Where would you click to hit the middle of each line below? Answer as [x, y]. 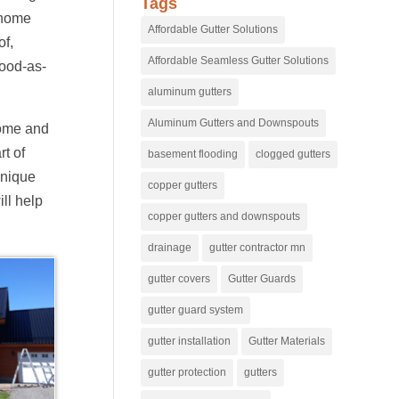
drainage [170, 247]
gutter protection [187, 372]
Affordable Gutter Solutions [213, 29]
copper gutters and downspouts [224, 216]
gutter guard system [196, 309]
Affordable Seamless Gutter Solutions [239, 60]
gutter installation [190, 341]
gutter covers [179, 278]
